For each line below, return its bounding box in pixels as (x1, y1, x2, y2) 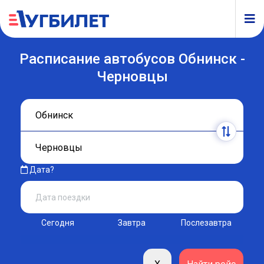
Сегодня (41, 218, 75, 227)
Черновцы (96, 68, 168, 85)
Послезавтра (180, 218, 232, 227)
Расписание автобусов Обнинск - (19, 50, 245, 67)
